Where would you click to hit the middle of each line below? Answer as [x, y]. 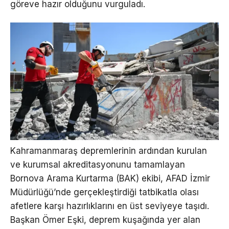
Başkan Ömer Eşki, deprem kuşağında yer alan [105, 220]
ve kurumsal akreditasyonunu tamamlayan [98, 165]
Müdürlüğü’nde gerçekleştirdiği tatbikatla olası [105, 192]
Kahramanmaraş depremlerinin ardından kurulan [109, 151]
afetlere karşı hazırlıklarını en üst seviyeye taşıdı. [110, 206]
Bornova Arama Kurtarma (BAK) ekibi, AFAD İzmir [110, 179]
